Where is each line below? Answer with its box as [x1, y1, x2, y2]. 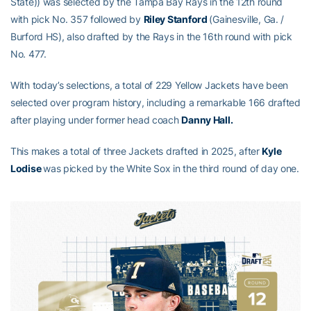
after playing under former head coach [10, 114, 182, 126]
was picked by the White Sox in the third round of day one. [43, 162, 299, 174]
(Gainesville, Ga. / [209, 13, 285, 25]
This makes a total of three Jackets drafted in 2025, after [10, 145, 262, 157]
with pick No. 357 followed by [10, 13, 144, 25]
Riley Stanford [143, 13, 210, 25]
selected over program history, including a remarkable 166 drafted [10, 96, 301, 108]
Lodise [10, 162, 42, 174]
